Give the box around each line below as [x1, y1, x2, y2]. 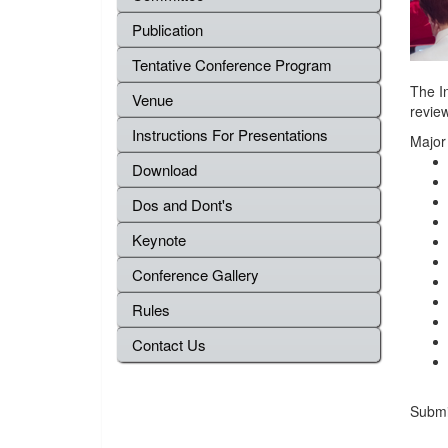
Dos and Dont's [132, 194, 233, 215]
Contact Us [132, 334, 206, 355]
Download [132, 159, 197, 180]
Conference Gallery [132, 264, 259, 285]
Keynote [132, 229, 186, 250]
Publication [132, 19, 203, 40]
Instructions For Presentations [132, 124, 328, 145]
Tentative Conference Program [132, 54, 332, 75]
